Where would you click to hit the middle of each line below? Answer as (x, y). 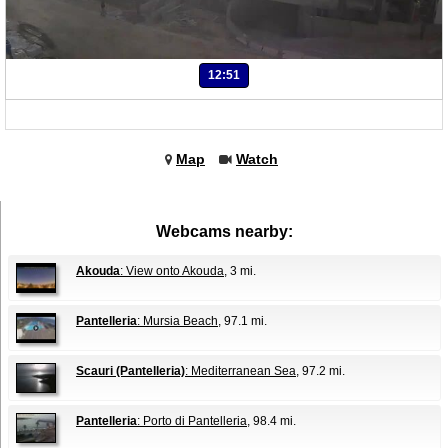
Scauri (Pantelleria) (130, 370)
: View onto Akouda (172, 270)
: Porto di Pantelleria (192, 420)
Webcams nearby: (224, 231)
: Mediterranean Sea (240, 370)
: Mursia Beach (177, 320)
